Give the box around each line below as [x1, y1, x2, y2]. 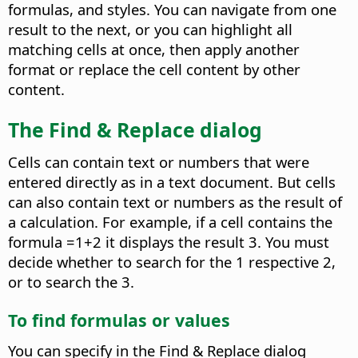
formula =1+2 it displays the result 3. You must [8, 231, 329, 252]
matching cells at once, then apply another [8, 39, 300, 60]
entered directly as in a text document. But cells [8, 171, 336, 192]
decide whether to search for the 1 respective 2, [8, 251, 336, 272]
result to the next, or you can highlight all [8, 19, 292, 40]
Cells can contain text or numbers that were [8, 151, 309, 172]
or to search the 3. [8, 271, 134, 292]
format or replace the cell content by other [8, 59, 300, 80]
